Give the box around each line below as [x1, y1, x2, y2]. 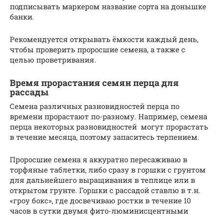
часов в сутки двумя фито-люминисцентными [10, 205, 188, 216]
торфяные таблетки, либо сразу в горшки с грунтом [10, 164, 206, 175]
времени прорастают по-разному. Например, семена [10, 111, 207, 121]
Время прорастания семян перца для [10, 76, 179, 88]
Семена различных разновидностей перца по [10, 101, 179, 111]
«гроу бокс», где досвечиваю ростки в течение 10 [10, 195, 191, 205]
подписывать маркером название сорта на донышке [10, 1, 206, 11]
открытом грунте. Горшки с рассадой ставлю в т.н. [10, 185, 200, 195]
